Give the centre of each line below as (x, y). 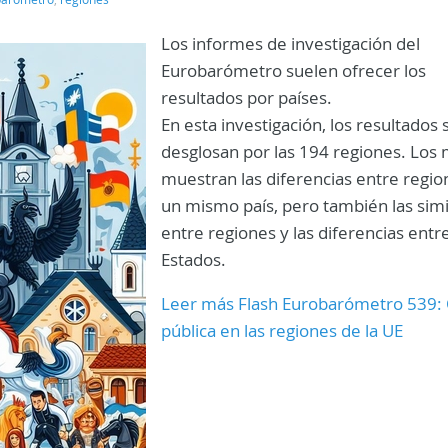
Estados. (193, 259)
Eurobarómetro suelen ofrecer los (293, 70)
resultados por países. (246, 97)
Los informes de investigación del (290, 43)
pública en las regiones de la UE (282, 330)
